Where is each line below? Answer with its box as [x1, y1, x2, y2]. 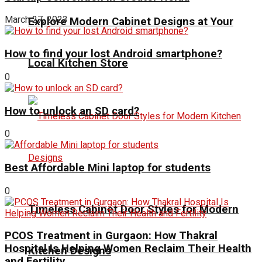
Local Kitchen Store [28, 56, 128, 70]
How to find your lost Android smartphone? [5, 47, 222, 61]
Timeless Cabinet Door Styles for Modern [28, 203, 239, 216]
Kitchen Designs [28, 244, 111, 258]
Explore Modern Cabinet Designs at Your [28, 15, 233, 28]
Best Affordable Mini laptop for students [5, 161, 211, 174]
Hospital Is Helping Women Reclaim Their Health [5, 242, 251, 256]
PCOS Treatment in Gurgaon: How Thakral [5, 229, 218, 243]
